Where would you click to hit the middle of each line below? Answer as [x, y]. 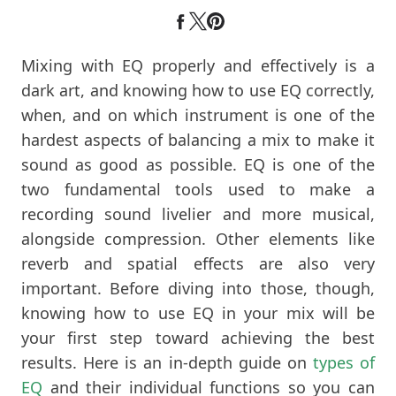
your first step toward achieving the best [198, 337]
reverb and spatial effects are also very [198, 263]
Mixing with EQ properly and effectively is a [198, 65]
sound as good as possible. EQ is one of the [198, 164]
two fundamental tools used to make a [198, 189]
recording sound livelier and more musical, [198, 213]
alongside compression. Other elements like [198, 238]
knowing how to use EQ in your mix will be [198, 312]
